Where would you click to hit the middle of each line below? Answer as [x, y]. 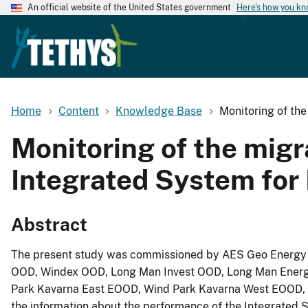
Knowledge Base [159, 111]
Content [78, 111]
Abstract [49, 225]
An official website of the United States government [129, 8]
